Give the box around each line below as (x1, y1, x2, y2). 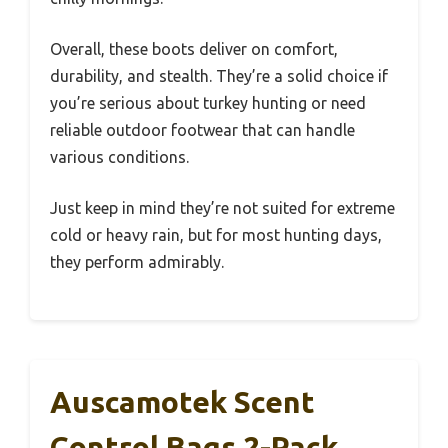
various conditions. (50, 147, 189, 166)
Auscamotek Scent (50, 384, 315, 419)
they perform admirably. (50, 252, 224, 271)
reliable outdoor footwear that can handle (50, 120, 355, 139)
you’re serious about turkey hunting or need (50, 93, 366, 112)
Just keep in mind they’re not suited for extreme (50, 198, 395, 217)
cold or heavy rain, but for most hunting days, (50, 225, 382, 244)
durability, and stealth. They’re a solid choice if (50, 66, 388, 85)
